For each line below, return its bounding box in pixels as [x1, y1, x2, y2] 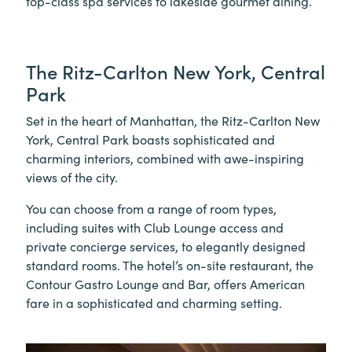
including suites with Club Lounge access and [26, 218, 284, 236]
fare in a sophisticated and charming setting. [26, 293, 282, 311]
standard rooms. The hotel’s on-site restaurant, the [26, 255, 313, 273]
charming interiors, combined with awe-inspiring [26, 148, 304, 167]
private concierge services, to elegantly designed [26, 236, 306, 255]
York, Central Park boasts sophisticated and [26, 130, 275, 148]
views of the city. [26, 167, 118, 185]
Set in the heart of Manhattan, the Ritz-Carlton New [26, 111, 320, 129]
